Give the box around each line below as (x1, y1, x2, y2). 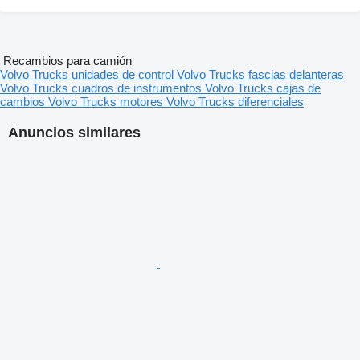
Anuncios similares (8, 125, 141, 141)
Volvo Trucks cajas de (205, 81, 321, 96)
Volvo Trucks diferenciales (166, 95, 304, 109)
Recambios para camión (3, 54, 132, 68)
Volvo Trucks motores (48, 95, 166, 109)
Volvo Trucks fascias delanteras (177, 67, 344, 82)
